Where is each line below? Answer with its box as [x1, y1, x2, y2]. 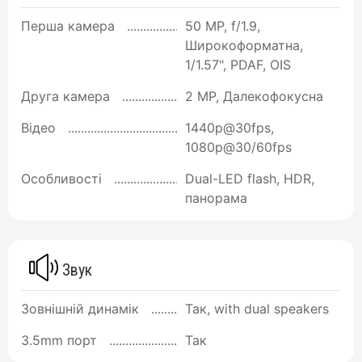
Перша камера [21, 17, 115, 34]
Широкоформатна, [185, 36, 303, 53]
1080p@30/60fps [185, 138, 292, 155]
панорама [185, 189, 247, 206]
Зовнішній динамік [21, 300, 139, 317]
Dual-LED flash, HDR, [185, 170, 314, 187]
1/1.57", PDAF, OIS [185, 56, 291, 73]
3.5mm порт [21, 331, 97, 348]
